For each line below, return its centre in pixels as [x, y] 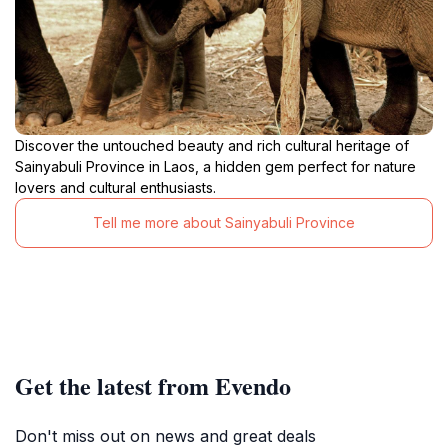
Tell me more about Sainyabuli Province [224, 223]
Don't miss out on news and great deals [165, 435]
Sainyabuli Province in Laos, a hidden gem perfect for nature [215, 166]
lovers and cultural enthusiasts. [115, 187]
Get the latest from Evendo [153, 385]
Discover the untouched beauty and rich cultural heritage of [212, 145]
